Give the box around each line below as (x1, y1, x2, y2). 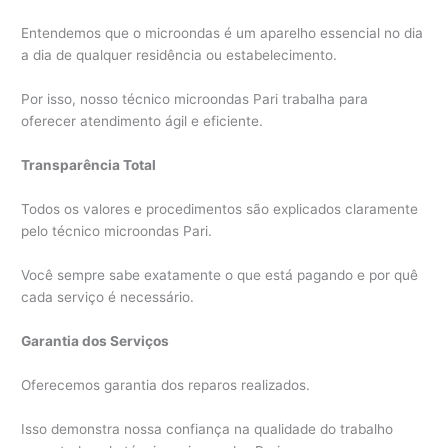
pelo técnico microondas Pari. (21, 223, 213, 240)
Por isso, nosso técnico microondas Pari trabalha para (21, 91, 369, 108)
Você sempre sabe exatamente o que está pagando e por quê (21, 266, 419, 283)
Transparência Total (21, 157, 157, 174)
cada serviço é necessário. (21, 288, 195, 305)
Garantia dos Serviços (21, 332, 170, 349)
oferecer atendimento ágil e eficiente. (21, 113, 264, 130)
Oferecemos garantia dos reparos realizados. (21, 376, 311, 393)
